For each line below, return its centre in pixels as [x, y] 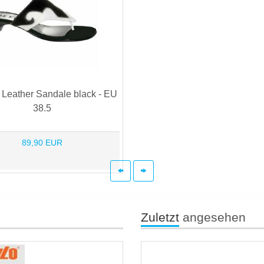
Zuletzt [160, 217]
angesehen [212, 217]
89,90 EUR [42, 142]
